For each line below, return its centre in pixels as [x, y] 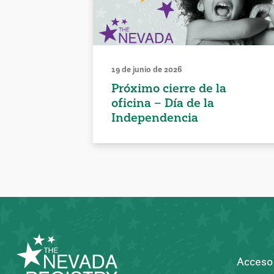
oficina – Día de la [163, 103]
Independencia [155, 118]
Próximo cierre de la [169, 88]
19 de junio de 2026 [147, 69]
